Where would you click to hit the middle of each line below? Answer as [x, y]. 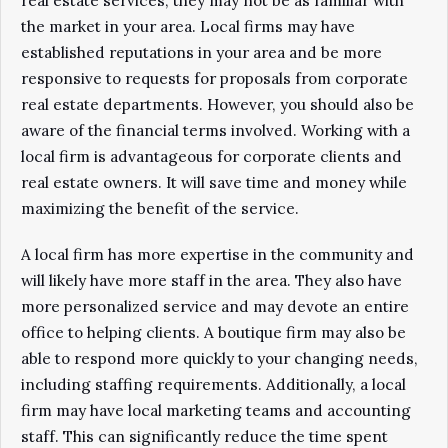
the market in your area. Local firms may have [188, 26]
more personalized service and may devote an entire [215, 306]
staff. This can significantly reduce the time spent [204, 436]
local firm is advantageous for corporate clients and [211, 156]
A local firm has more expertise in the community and [217, 254]
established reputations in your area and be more [201, 52]
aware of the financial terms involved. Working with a [215, 130]
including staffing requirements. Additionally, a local [213, 384]
